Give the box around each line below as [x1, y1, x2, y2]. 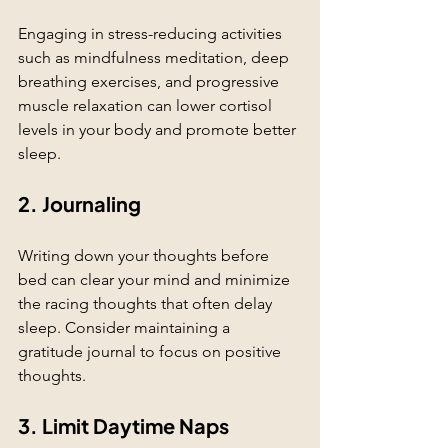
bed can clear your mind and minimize [18, 270, 294, 290]
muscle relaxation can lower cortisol [18, 96, 276, 116]
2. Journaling [18, 191, 141, 217]
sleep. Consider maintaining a [18, 318, 234, 338]
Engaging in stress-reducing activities [18, 24, 286, 44]
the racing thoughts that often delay [18, 294, 276, 314]
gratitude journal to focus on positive [18, 342, 285, 362]
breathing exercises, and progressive [18, 72, 283, 92]
